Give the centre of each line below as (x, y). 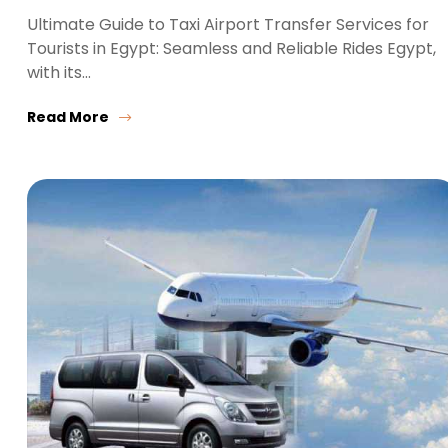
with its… (59, 73)
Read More (68, 117)
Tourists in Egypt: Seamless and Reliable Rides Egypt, (231, 49)
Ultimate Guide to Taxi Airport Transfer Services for (228, 25)
